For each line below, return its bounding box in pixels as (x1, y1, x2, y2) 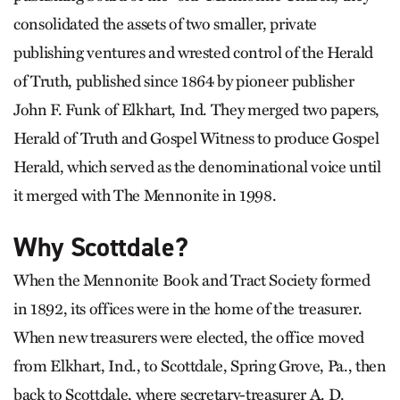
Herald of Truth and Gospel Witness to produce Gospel (13, 129, 379, 148)
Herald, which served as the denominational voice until (13, 157, 381, 177)
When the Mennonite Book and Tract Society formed (13, 271, 371, 290)
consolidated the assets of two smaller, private (13, 14, 318, 34)
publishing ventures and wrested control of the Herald (13, 43, 373, 62)
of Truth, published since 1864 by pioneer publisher (13, 71, 354, 91)
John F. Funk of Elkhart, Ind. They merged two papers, (13, 100, 379, 120)
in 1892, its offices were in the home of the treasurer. (13, 299, 362, 319)
